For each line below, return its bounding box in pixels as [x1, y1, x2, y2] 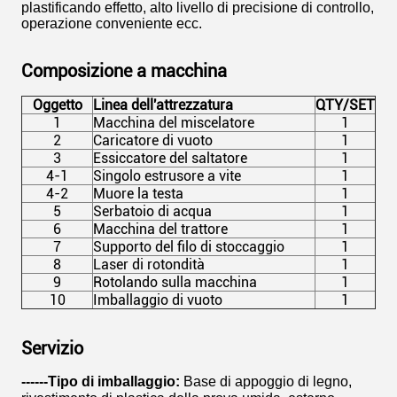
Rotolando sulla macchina [93, 274, 257, 291]
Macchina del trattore [93, 221, 228, 237]
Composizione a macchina [21, 60, 227, 82]
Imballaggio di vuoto [93, 292, 222, 308]
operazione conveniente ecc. [21, 16, 202, 31]
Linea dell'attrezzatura [93, 97, 233, 113]
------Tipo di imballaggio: [21, 374, 180, 389]
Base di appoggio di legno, [180, 374, 352, 389]
